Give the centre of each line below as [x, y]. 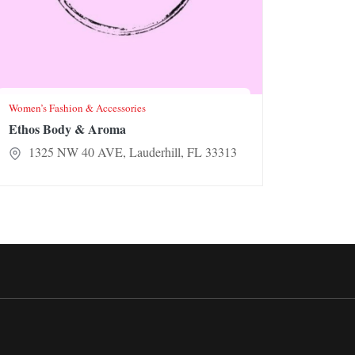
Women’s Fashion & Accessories [77, 108]
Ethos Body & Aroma [67, 129]
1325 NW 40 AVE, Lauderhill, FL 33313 [131, 152]
